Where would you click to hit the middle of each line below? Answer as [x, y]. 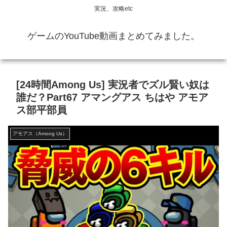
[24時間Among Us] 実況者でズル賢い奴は [113, 85]
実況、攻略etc [113, 9]
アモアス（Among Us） [40, 134]
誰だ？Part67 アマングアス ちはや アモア [112, 98]
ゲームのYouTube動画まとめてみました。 [113, 36]
